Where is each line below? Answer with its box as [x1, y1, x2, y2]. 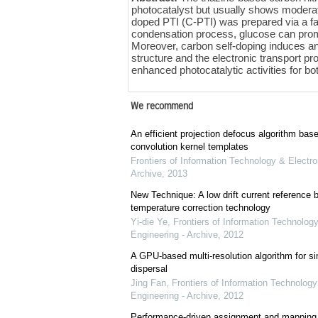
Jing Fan [130, 278, 166, 289]
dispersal [130, 263, 168, 275]
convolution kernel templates [130, 141, 248, 153]
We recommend [130, 102, 193, 114]
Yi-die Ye [130, 216, 168, 228]
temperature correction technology [130, 202, 270, 214]
